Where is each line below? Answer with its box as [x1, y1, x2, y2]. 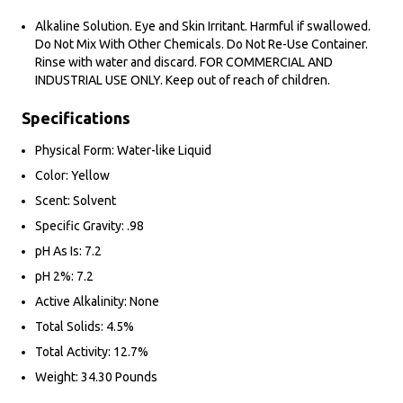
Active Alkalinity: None [35, 294, 159, 309]
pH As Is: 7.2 [35, 244, 102, 259]
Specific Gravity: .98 [35, 219, 144, 234]
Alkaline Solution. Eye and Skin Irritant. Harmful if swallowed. [35, 19, 371, 34]
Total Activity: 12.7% [35, 345, 148, 360]
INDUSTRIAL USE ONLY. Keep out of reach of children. [35, 73, 330, 88]
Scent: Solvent [35, 193, 116, 209]
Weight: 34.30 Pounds [35, 370, 157, 385]
